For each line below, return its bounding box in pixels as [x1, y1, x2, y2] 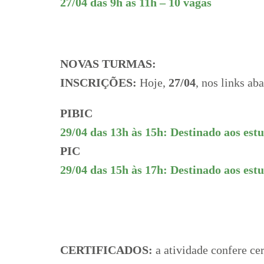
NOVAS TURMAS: [60, 57, 156, 70]
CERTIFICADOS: [60, 243, 156, 256]
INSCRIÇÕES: [60, 75, 137, 89]
